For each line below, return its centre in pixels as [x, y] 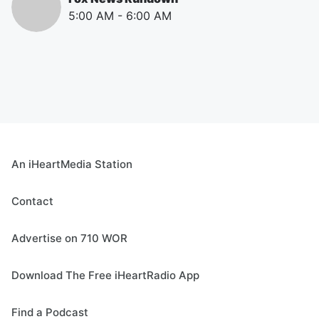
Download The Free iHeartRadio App [105, 275]
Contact [32, 201]
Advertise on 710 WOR [69, 238]
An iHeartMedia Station [72, 164]
